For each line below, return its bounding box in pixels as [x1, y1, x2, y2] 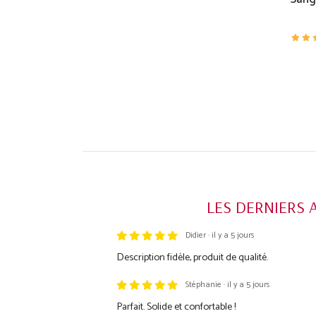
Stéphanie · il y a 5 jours [186, 278, 271, 292]
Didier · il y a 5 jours [186, 229, 255, 243]
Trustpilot [116, 232, 162, 252]
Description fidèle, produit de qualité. [116, 249, 268, 267]
